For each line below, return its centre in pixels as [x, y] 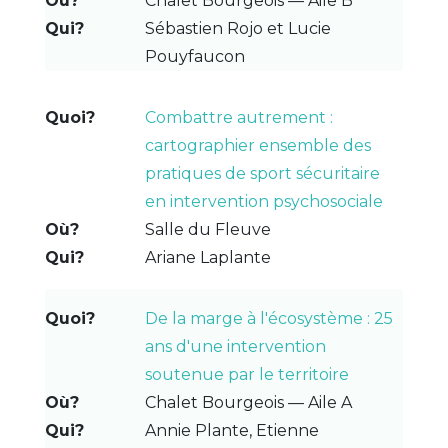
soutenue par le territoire [246, 374]
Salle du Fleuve [207, 229]
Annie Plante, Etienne [231, 430]
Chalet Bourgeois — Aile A [248, 402]
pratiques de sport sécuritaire [262, 173]
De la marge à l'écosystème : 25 [268, 318]
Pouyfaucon [194, 56]
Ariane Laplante [207, 257]
